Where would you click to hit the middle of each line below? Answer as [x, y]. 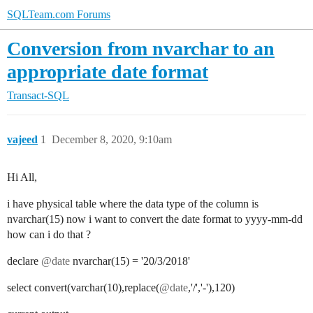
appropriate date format [108, 72]
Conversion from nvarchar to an [141, 49]
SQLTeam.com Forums [59, 14]
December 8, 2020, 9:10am [112, 139]
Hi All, [22, 177]
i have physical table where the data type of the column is [133, 204]
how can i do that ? [49, 234]
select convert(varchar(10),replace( [83, 287]
